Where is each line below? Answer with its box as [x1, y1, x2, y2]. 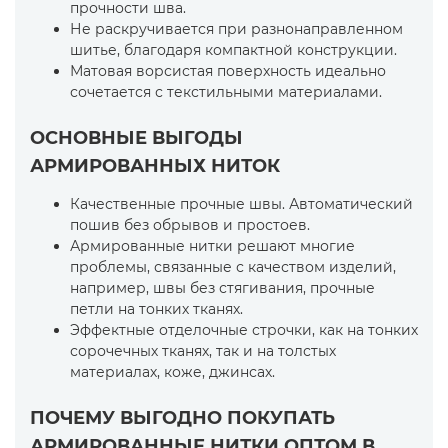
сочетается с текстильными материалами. [70, 83, 382, 101]
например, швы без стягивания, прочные [70, 279, 375, 297]
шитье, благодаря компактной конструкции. [70, 41, 397, 59]
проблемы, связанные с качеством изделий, [70, 258, 396, 276]
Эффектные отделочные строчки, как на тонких [70, 321, 418, 339]
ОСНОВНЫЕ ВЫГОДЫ [30, 127, 243, 149]
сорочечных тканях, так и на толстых [70, 342, 336, 360]
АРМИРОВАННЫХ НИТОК [30, 155, 280, 177]
